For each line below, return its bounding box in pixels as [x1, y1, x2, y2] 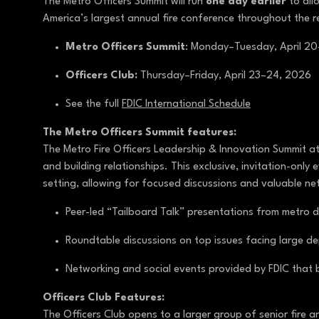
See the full [66, 99, 122, 110]
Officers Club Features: [43, 293, 167, 304]
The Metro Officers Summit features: [43, 127, 239, 139]
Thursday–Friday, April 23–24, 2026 [137, 70, 314, 82]
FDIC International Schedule [122, 99, 251, 110]
